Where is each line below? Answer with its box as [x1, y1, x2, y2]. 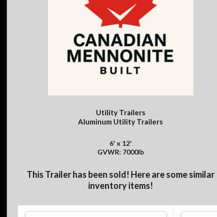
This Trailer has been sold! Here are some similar [26, 169, 215, 180]
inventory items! [88, 180, 153, 191]
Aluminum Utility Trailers [78, 117, 163, 126]
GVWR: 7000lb [97, 148, 144, 156]
